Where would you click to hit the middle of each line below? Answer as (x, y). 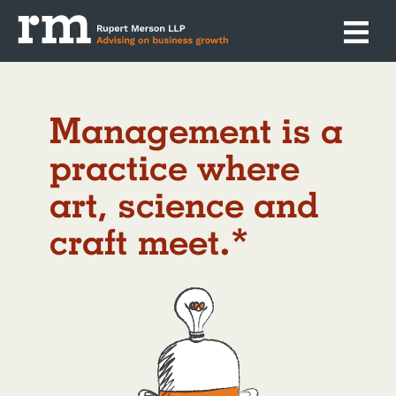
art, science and (184, 204)
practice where (174, 167)
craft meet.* (149, 241)
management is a (65, 130)
